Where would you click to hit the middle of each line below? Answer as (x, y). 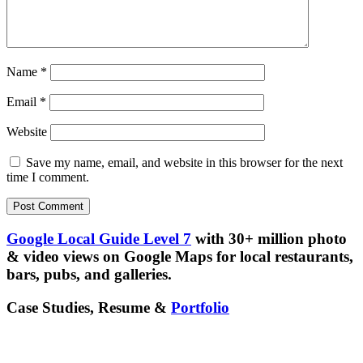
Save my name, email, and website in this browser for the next (184, 163)
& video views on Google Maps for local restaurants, (180, 256)
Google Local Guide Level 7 (99, 239)
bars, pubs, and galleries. (89, 274)
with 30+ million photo (269, 239)
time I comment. (48, 177)
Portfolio (200, 307)
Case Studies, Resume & (89, 307)
